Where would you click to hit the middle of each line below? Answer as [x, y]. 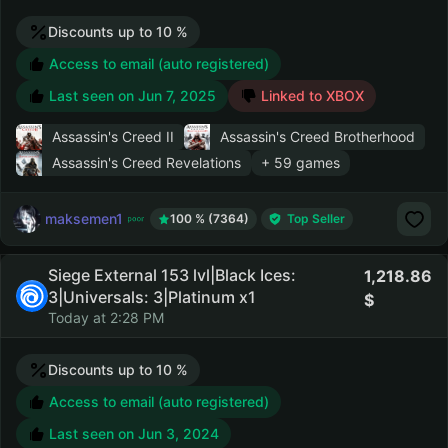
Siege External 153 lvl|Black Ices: [172, 275]
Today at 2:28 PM [106, 317]
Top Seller [316, 218]
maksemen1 [84, 218]
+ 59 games [300, 162]
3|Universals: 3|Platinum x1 [152, 297]
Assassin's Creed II [113, 136]
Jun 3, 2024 [178, 433]
